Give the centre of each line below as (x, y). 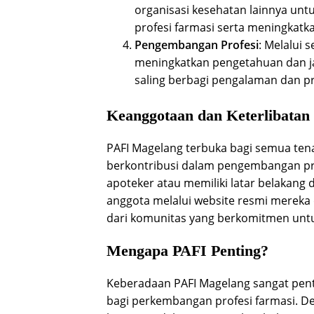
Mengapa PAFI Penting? (187, 251)
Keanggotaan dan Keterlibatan (208, 115)
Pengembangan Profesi (197, 45)
